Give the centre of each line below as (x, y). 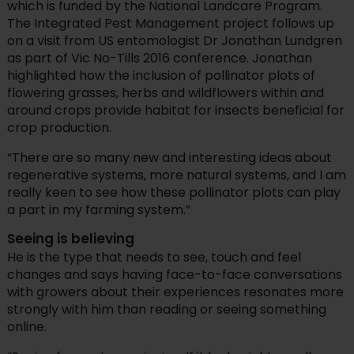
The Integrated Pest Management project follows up (170, 24)
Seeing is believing (70, 239)
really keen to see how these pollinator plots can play (173, 193)
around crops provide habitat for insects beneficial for (175, 111)
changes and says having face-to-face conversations (174, 275)
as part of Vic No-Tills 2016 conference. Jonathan (159, 58)
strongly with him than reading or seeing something (166, 310)
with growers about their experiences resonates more (175, 292)
